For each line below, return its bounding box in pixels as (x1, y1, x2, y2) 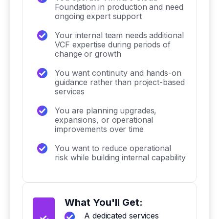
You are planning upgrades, (55, 106, 157, 115)
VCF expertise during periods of (55, 40, 171, 49)
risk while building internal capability (55, 153, 186, 162)
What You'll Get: (65, 197, 143, 208)
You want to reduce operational (55, 143, 171, 153)
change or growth (55, 49, 121, 59)
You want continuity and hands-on (55, 68, 181, 78)
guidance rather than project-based (55, 77, 185, 87)
